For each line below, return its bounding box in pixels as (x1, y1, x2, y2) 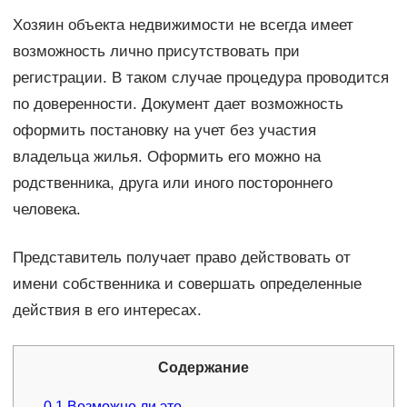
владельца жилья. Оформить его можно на (12, 147, 321, 165)
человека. (12, 200, 81, 218)
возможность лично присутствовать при (12, 42, 300, 60)
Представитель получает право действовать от (12, 248, 351, 266)
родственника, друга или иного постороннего (12, 174, 333, 192)
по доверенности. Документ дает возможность (12, 94, 343, 113)
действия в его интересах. (12, 301, 202, 319)
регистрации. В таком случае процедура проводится (12, 68, 389, 86)
